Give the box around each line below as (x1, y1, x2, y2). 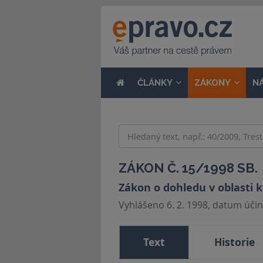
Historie (214, 235, 255, 249)
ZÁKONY (194, 77, 231, 88)
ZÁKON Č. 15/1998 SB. (119, 160, 258, 176)
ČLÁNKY (137, 77, 173, 88)
